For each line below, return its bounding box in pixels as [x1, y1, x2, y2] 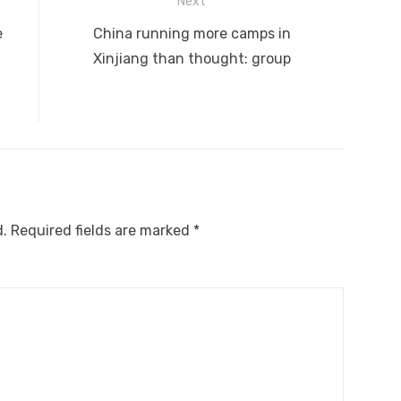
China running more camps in [92, 24, 291, 42]
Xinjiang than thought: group [92, 49, 291, 67]
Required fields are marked [11, 221, 193, 239]
